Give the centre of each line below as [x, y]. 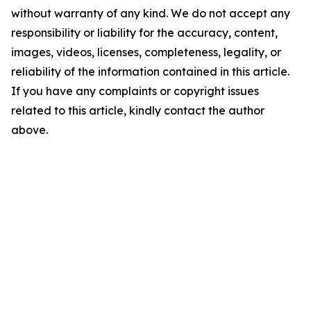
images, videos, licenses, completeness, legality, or [146, 52]
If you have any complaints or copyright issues [135, 91]
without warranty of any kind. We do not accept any [151, 13]
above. [30, 130]
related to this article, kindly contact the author [138, 110]
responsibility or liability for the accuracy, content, [144, 33]
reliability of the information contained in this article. [150, 72]
